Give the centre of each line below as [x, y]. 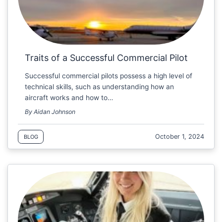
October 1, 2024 [180, 137]
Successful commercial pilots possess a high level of [109, 76]
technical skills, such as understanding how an [100, 87]
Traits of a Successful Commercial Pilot [107, 57]
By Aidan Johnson [50, 111]
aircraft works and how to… [69, 98]
